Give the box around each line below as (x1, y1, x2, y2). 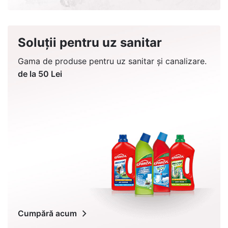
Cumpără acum (18, 209, 77, 219)
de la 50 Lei (18, 69, 62, 79)
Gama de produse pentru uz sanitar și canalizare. (18, 56, 207, 67)
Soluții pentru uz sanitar (18, 35, 162, 50)
